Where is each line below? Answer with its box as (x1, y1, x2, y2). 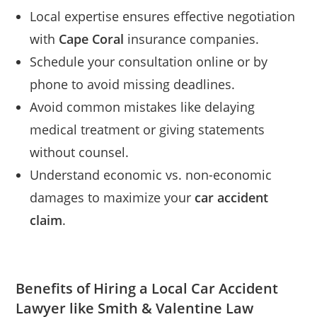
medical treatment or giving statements (30, 120, 265, 138)
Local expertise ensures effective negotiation (30, 7, 296, 25)
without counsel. (30, 143, 129, 161)
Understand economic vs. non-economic (30, 166, 272, 183)
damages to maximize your (30, 188, 195, 206)
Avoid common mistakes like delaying (30, 98, 255, 115)
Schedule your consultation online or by (30, 52, 268, 70)
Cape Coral (59, 30, 125, 47)
